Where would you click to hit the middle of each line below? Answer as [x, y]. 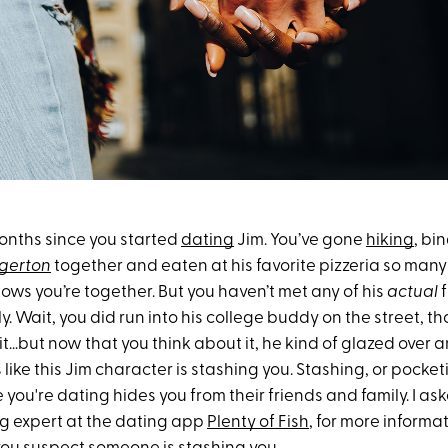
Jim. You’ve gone [300, 240]
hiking [390, 240]
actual [412, 292]
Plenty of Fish [258, 422]
